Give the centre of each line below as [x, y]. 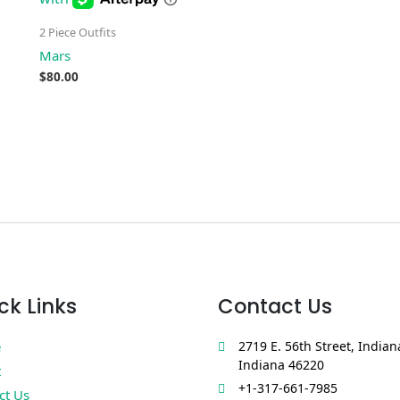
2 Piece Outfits [78, 33]
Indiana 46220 [281, 365]
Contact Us [275, 307]
